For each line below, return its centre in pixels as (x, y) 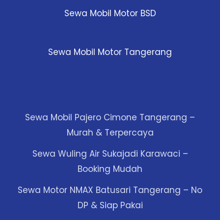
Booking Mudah (110, 169)
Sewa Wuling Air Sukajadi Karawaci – (110, 154)
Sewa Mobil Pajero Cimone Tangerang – (110, 118)
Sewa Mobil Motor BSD (110, 14)
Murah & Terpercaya (110, 133)
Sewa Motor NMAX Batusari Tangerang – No (110, 190)
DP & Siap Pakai (110, 206)
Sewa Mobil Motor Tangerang (110, 52)
